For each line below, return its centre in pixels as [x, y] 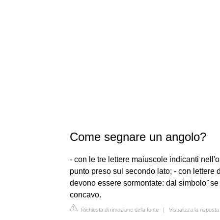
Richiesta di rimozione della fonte [119, 210]
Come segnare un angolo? [138, 137]
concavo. [85, 195]
